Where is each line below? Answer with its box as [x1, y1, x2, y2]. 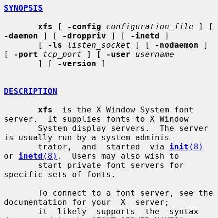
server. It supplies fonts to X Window [4, 114, 189, 124]
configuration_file [106, 21, 194, 31]
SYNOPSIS [4, 3, 43, 13]
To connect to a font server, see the [4, 188, 38, 198]
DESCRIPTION [4, 86, 57, 96]
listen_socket [67, 40, 130, 50]
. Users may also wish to [57, 151, 179, 161]
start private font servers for [4, 160, 38, 170]
